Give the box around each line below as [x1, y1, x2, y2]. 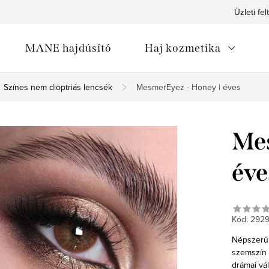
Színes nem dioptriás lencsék [4, 81, 112, 93]
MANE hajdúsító [25, 41, 112, 55]
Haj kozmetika [145, 41, 221, 55]
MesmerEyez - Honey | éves [136, 81, 241, 93]
